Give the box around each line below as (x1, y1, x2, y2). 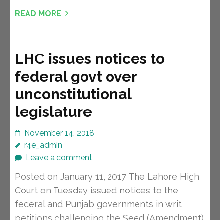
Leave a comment (26, 153, 92, 163)
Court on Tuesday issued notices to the (15, 185, 178, 196)
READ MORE (15, 9, 61, 19)
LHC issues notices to (15, 50, 165, 68)
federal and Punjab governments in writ (15, 199, 182, 210)
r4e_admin (24, 140, 62, 150)
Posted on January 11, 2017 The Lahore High (15, 171, 199, 182)
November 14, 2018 (24, 128, 94, 138)
